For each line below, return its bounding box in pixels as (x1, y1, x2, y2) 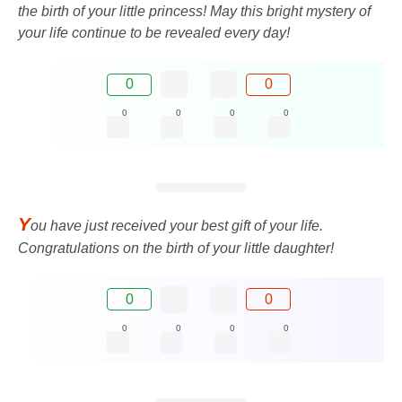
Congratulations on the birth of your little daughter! (18, 240, 334, 256)
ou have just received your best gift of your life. (31, 217, 323, 233)
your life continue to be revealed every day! (18, 25, 290, 41)
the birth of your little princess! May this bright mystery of (18, 4, 371, 20)
